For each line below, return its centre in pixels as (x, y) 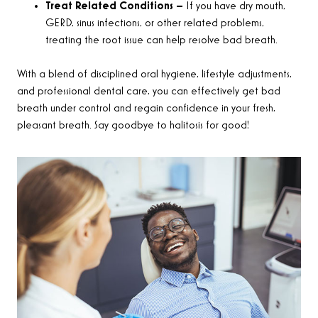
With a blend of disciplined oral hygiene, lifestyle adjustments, (154, 74)
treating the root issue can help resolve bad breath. (161, 40)
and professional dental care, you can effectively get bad (149, 91)
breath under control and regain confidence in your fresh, (146, 108)
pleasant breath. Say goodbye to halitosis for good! (133, 125)
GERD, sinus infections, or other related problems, (155, 23)
